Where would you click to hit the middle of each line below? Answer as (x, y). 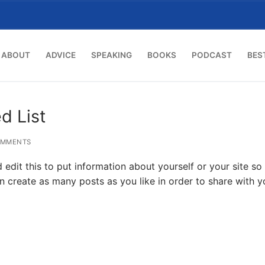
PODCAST (212, 55)
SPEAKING (112, 55)
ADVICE (61, 55)
